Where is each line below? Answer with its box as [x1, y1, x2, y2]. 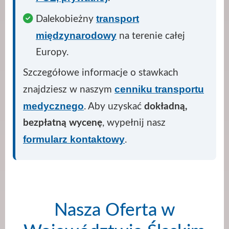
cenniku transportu [114, 83, 204, 95]
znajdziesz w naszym [23, 84, 114, 95]
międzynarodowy [36, 29, 117, 41]
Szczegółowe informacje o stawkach [23, 67, 178, 78]
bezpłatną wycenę [23, 117, 102, 128]
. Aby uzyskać [84, 101, 144, 111]
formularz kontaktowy [23, 133, 125, 145]
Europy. [36, 47, 68, 57]
